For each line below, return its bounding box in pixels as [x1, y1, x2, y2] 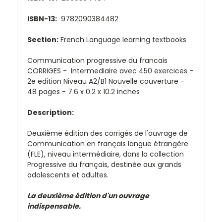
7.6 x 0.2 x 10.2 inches [68, 86, 140, 97]
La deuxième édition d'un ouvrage [27, 190, 149, 201]
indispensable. [27, 201, 81, 211]
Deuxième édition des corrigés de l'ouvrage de [27, 128, 188, 138]
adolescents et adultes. [27, 169, 109, 180]
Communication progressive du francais [27, 55, 167, 65]
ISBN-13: [27, 13, 57, 24]
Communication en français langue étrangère [27, 138, 188, 149]
